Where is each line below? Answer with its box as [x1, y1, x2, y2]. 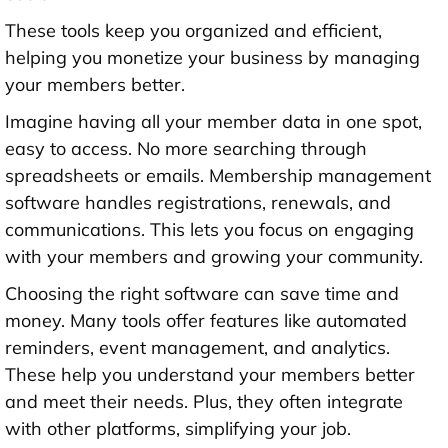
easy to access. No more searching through [5, 137, 367, 161]
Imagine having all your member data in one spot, [5, 110, 422, 134]
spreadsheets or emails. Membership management [5, 164, 431, 188]
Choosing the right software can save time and [5, 282, 399, 306]
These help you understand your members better [5, 363, 415, 387]
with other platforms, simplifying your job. [5, 417, 351, 441]
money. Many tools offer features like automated [5, 309, 407, 333]
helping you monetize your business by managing [5, 46, 420, 70]
